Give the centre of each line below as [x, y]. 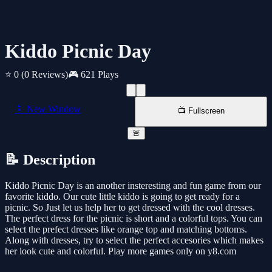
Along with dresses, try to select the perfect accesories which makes [134, 240]
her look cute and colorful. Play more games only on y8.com [121, 251]
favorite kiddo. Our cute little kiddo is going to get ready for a [122, 197]
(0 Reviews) [45, 75]
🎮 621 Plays [93, 75]
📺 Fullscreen [201, 111]
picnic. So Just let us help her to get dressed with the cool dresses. [130, 208]
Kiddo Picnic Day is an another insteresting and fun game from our [133, 186]
